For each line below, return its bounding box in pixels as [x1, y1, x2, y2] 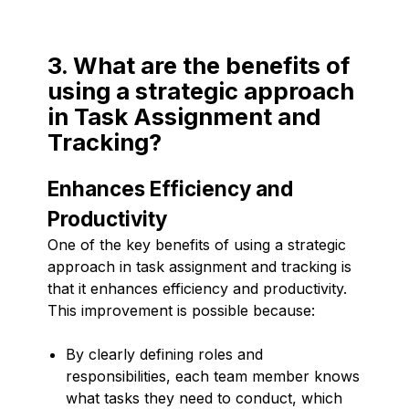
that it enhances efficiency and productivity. [47, 278, 347, 298]
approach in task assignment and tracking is [47, 257, 351, 276]
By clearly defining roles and [66, 344, 263, 363]
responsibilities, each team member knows [66, 366, 360, 385]
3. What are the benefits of [47, 50, 350, 79]
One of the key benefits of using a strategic [47, 235, 346, 254]
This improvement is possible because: [47, 300, 315, 320]
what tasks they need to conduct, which [66, 388, 342, 407]
